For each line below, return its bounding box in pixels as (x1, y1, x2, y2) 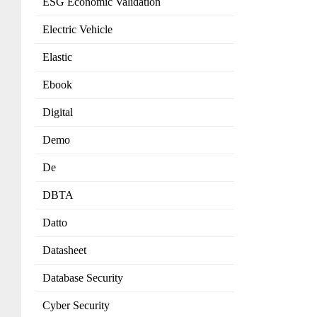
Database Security (42, 272, 123, 284)
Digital (42, 106, 73, 119)
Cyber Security (42, 299, 110, 312)
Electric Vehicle (42, 23, 113, 36)
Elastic (42, 51, 72, 64)
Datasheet (42, 244, 86, 257)
